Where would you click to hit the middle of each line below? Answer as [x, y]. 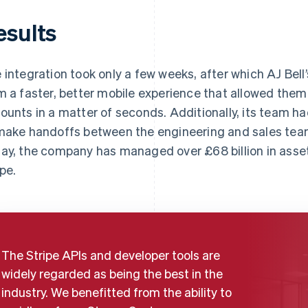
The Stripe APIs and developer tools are [111, 255]
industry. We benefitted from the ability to [117, 292]
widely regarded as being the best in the [112, 273]
